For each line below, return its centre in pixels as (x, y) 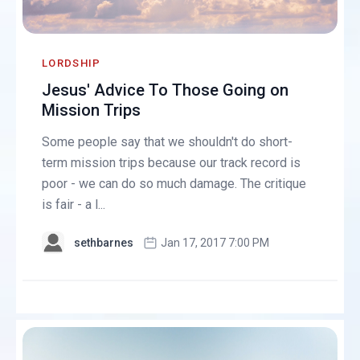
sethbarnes (104, 243)
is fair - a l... (74, 205)
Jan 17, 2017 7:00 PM (215, 243)
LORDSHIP (72, 63)
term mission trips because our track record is (172, 163)
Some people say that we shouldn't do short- (168, 142)
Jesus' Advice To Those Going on (166, 90)
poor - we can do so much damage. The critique (174, 184)
